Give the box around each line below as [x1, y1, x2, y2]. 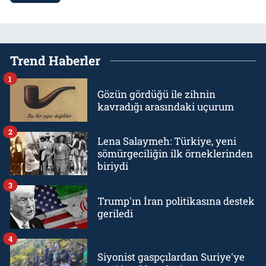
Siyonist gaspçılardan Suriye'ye [97, 249, 245, 264]
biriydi [97, 159, 128, 173]
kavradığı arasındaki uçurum [97, 99, 234, 113]
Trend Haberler [10, 52, 100, 69]
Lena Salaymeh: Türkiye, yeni [97, 134, 236, 148]
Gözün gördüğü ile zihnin [97, 87, 216, 101]
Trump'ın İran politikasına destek [97, 194, 255, 208]
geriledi [97, 206, 133, 220]
